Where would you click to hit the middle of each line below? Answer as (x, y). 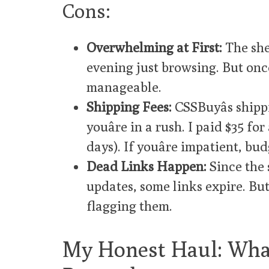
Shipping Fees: (129, 107)
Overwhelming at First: (154, 47)
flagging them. (129, 206)
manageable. (124, 87)
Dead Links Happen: (147, 166)
